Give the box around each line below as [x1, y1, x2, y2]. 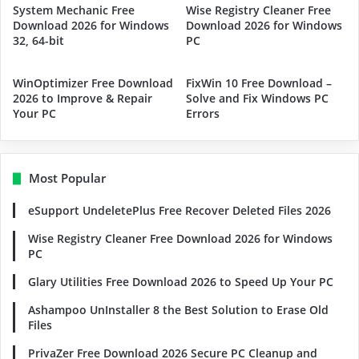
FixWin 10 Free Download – [186, 75, 332, 91]
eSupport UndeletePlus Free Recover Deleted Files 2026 [28, 203, 331, 219]
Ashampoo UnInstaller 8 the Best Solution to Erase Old [28, 302, 329, 318]
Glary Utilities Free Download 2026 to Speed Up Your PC [28, 274, 333, 290]
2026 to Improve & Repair [13, 91, 152, 107]
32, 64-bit [13, 33, 64, 49]
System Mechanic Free [13, 2, 135, 18]
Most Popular [29, 170, 106, 187]
